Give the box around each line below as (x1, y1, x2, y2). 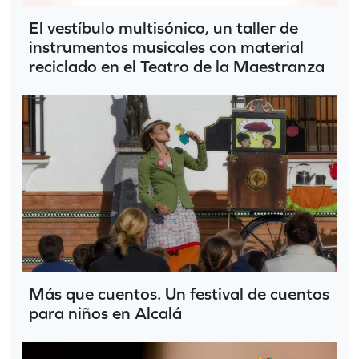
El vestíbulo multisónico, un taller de (29, 18, 298, 37)
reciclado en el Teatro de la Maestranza (29, 56, 325, 75)
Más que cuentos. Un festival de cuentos (29, 284, 329, 304)
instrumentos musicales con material (29, 37, 304, 56)
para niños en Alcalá (29, 304, 182, 323)
